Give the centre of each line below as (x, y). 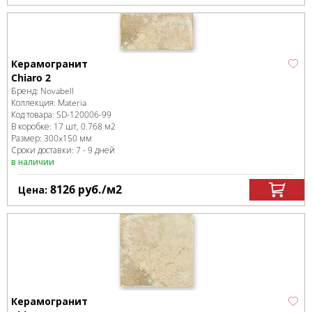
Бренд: (26, 91)
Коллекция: (34, 103)
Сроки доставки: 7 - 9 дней (63, 150)
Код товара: (34, 115)
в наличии (33, 162)
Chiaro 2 (31, 78)
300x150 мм (68, 138)
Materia (72, 103)
